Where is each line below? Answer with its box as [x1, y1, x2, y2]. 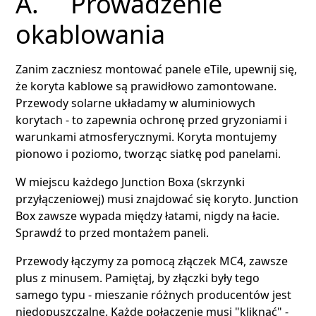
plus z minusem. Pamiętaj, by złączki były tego [16, 269, 260, 286]
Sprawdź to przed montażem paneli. [16, 224, 209, 241]
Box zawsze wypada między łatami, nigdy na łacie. [16, 207, 280, 224]
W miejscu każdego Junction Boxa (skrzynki [16, 174, 245, 190]
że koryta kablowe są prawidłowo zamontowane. [16, 78, 277, 94]
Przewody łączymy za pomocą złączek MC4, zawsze [16, 253, 288, 269]
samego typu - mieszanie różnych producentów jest [16, 286, 292, 303]
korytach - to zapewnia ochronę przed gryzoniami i [16, 111, 288, 128]
